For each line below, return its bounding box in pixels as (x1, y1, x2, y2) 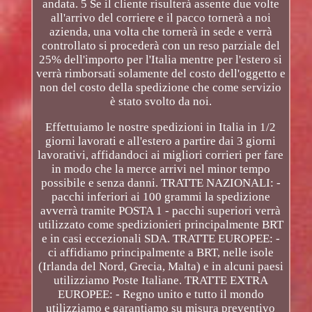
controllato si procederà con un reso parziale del (41, 38, 280, 52)
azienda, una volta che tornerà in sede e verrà (49, 24, 272, 38)
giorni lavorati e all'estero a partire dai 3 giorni (45, 134, 276, 148)
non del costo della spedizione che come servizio (40, 80, 282, 94)
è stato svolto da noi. (109, 94, 212, 108)
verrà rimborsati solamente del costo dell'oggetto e (36, 66, 286, 80)
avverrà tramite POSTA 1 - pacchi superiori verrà (40, 203, 281, 217)
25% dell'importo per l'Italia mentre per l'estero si (39, 52, 283, 66)
